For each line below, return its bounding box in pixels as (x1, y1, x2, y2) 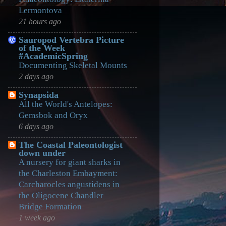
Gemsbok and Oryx (19, 110, 88, 121)
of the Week (19, 43, 65, 53)
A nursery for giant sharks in (19, 157, 121, 167)
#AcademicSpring (19, 51, 88, 62)
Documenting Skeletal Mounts (19, 61, 127, 71)
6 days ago (19, 122, 53, 132)
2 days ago (19, 72, 53, 82)
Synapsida (19, 90, 59, 100)
